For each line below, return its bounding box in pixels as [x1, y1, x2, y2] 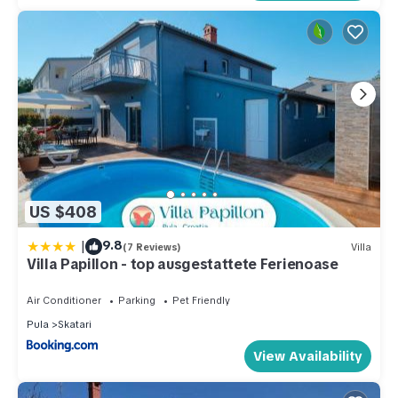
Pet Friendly [172, 294, 230, 307]
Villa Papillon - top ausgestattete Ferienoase [27, 255, 338, 275]
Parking [118, 294, 155, 307]
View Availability [253, 347, 362, 366]
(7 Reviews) [123, 240, 181, 253]
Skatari [58, 318, 92, 331]
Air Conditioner [27, 294, 101, 307]
